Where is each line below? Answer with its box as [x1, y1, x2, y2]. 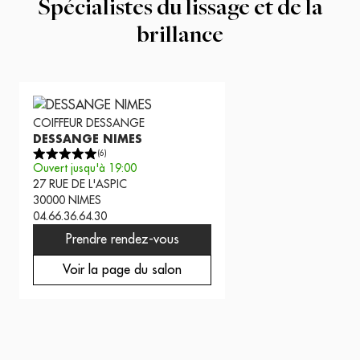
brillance [137, 24, 223, 48]
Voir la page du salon [63, 264, 182, 276]
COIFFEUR [33, 117, 83, 129]
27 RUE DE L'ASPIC [33, 178, 127, 190]
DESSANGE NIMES [33, 133, 142, 145]
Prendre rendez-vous [65, 233, 179, 246]
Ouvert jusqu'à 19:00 [33, 162, 137, 174]
